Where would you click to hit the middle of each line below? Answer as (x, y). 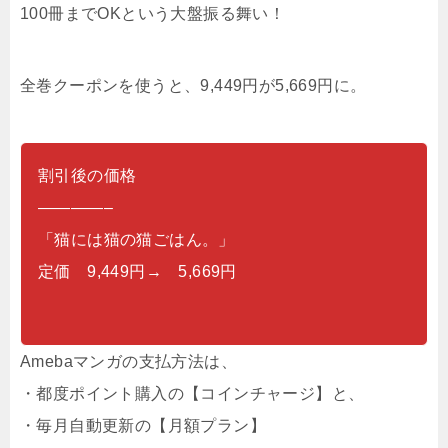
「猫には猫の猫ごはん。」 (136, 239)
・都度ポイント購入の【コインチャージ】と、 (192, 393)
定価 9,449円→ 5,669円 (137, 271)
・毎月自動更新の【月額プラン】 (143, 425)
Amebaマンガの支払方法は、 (128, 361)
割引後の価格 (87, 175)
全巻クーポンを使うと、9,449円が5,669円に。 (193, 85)
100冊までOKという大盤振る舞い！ (153, 13)
